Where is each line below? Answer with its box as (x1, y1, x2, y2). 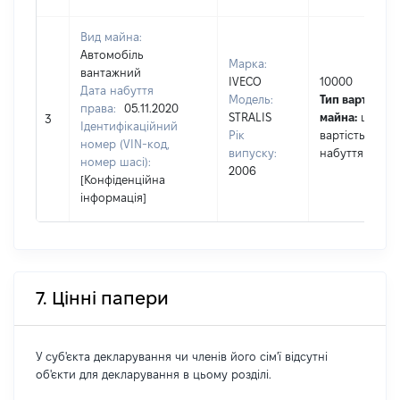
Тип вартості (320, 93, 389, 105)
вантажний (80, 66, 141, 79)
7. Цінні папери (36, 288, 169, 308)
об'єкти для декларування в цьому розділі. (36, 368, 271, 380)
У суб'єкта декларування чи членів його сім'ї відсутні (36, 350, 328, 362)
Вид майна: (80, 30, 142, 43)
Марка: (229, 57, 267, 70)
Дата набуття (80, 84, 154, 96)
